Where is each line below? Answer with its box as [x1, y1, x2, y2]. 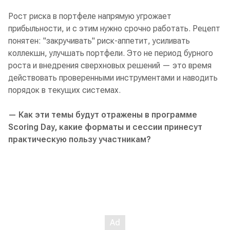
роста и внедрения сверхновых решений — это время [8, 61, 212, 71]
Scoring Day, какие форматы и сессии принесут [8, 122, 202, 132]
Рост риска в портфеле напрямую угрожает [8, 11, 171, 22]
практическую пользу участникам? [8, 135, 151, 145]
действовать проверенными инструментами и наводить [8, 73, 218, 83]
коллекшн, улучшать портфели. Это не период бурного [8, 48, 213, 59]
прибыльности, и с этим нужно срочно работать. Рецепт [8, 24, 220, 34]
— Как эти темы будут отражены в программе [8, 110, 197, 120]
